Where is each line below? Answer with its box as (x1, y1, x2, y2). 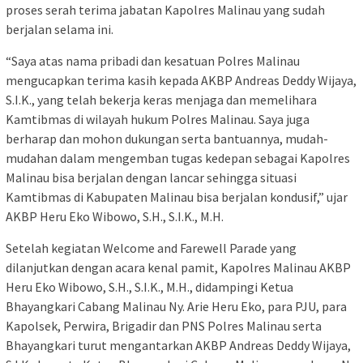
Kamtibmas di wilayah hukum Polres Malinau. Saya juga (6, 111, 310, 128)
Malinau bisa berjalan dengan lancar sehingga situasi (6, 169, 297, 186)
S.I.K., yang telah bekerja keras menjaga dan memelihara (6, 92, 317, 109)
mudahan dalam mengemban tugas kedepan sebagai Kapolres (6, 150, 350, 167)
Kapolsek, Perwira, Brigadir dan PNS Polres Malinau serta (6, 318, 322, 335)
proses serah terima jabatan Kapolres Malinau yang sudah (6, 2, 325, 19)
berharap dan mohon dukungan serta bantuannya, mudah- (6, 130, 328, 147)
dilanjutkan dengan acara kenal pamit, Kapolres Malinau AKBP (6, 259, 351, 276)
